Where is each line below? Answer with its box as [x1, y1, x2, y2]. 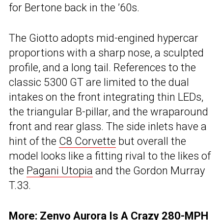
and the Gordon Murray [93, 165, 205, 177]
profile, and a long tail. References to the [9, 61, 196, 74]
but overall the [116, 135, 186, 148]
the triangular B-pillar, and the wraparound [9, 106, 208, 118]
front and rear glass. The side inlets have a [9, 120, 207, 133]
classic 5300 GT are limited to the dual [9, 76, 189, 89]
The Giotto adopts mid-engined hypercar [9, 32, 198, 45]
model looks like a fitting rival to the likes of [9, 150, 211, 163]
